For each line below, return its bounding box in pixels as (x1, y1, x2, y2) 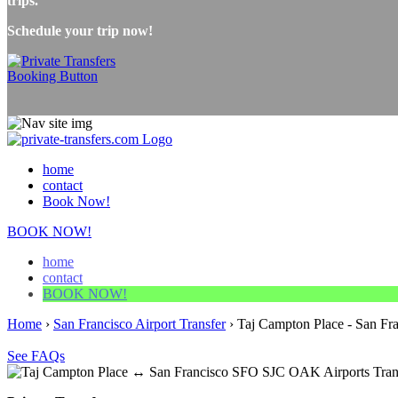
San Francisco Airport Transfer (53, 315, 226, 331)
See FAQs (7, 347, 65, 363)
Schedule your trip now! (7, 22, 153, 38)
